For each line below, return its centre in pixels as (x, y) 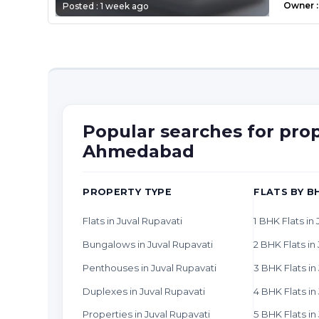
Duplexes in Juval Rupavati (144, 291)
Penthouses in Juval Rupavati (150, 267)
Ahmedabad (139, 151)
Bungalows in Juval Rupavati (148, 244)
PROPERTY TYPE (127, 192)
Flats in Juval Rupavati (133, 221)
